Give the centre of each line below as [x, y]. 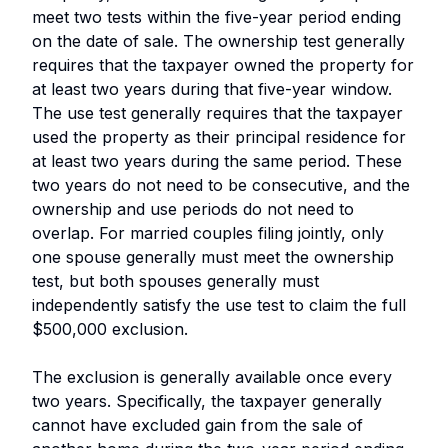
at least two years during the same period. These [217, 160]
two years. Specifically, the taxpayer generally [207, 400]
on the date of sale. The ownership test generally [218, 40]
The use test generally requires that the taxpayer [217, 112]
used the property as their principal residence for [219, 136]
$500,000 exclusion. [110, 328]
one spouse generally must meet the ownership [213, 256]
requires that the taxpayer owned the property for [223, 64]
